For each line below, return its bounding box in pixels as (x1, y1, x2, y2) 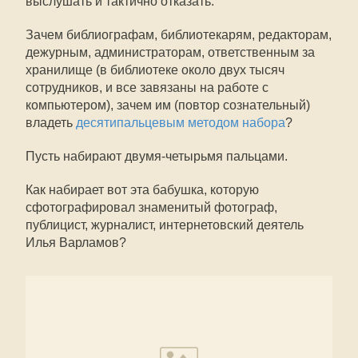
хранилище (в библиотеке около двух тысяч (26, 63, 284, 77)
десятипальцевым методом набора (76, 116, 285, 129)
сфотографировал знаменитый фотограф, (26, 201, 277, 214)
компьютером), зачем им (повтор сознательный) (26, 98, 310, 112)
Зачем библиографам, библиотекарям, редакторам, (26, 28, 332, 42)
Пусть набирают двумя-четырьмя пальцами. (26, 149, 288, 163)
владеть (26, 116, 76, 129)
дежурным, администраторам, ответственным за (26, 46, 315, 59)
